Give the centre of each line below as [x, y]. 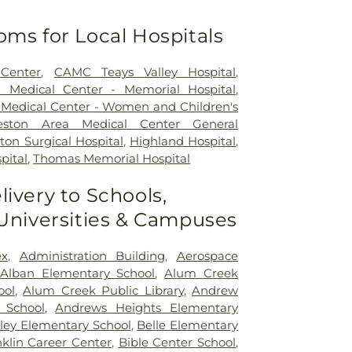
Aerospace [207, 255]
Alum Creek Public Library [103, 290]
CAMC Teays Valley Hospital [145, 71]
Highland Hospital [183, 141]
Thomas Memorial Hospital [112, 158]
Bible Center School [177, 342]
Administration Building [92, 255]
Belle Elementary [188, 324]
